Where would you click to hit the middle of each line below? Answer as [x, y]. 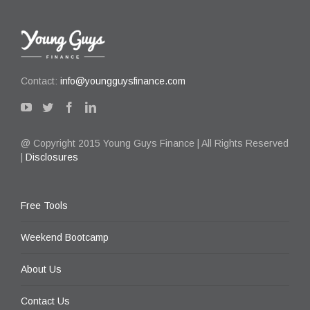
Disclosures [52, 157]
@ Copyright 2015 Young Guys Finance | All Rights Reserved [155, 143]
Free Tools [44, 206]
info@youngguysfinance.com [123, 81]
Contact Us [45, 301]
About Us [41, 269]
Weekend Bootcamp [65, 237]
